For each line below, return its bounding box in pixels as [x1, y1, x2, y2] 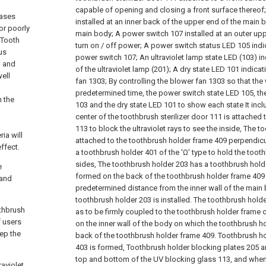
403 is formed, [75, 243, 125, 252]
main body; [75, 29, 113, 38]
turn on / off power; [75, 41, 142, 50]
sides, [75, 160, 96, 169]
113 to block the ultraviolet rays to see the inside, [75, 124, 242, 133]
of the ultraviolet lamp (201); [75, 65, 171, 74]
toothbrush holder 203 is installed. [75, 195, 192, 204]
